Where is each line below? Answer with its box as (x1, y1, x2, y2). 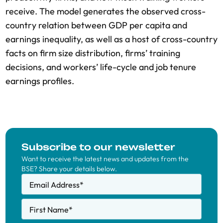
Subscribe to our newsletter (21, 141, 175, 152)
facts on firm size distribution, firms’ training (5, 47, 180, 59)
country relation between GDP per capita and (5, 19, 187, 31)
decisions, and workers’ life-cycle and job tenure (5, 61, 196, 73)
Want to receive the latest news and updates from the (21, 154, 189, 163)
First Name (29, 205, 69, 215)
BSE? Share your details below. (21, 164, 117, 173)
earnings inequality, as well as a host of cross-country (5, 33, 218, 45)
